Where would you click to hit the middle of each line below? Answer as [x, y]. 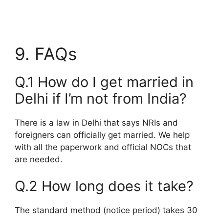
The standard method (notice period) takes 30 [106, 210]
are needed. [39, 159]
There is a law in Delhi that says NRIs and [96, 122]
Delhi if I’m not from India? [101, 98]
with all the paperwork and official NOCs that [103, 147]
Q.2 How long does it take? [104, 186]
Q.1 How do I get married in [104, 82]
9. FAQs [46, 54]
